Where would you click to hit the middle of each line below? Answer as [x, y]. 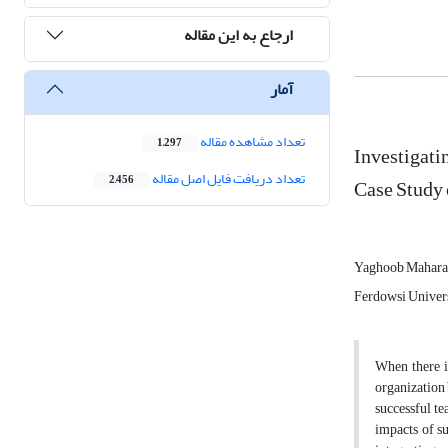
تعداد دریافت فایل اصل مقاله [227, 179]
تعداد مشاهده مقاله [251, 142]
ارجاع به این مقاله [238, 34]
